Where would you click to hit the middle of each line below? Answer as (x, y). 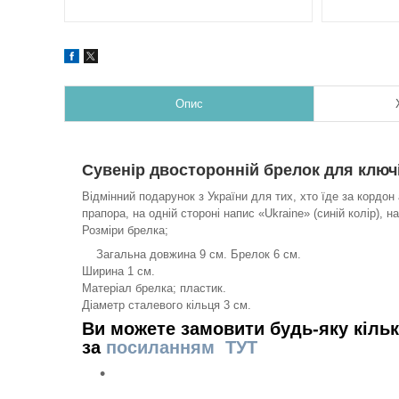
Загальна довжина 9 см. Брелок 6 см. (191, 254)
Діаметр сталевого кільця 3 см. (167, 305)
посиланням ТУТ (182, 347)
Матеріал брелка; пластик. (154, 288)
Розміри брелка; (125, 230)
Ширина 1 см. (118, 271)
